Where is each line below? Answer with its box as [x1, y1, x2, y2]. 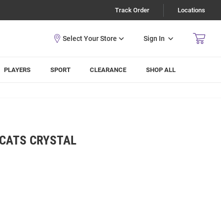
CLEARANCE [90, 66, 127, 74]
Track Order [115, 6, 149, 14]
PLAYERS [4, 66, 31, 74]
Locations [178, 6, 205, 14]
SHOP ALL [146, 66, 176, 74]
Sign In [144, 34, 165, 42]
